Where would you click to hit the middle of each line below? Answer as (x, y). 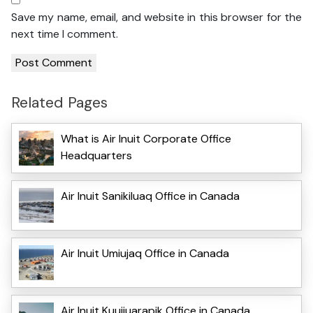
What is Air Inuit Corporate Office (146, 138)
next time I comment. (65, 34)
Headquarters (96, 155)
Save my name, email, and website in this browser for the (156, 17)
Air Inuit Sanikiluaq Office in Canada (150, 196)
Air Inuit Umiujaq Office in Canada (145, 253)
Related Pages (59, 103)
